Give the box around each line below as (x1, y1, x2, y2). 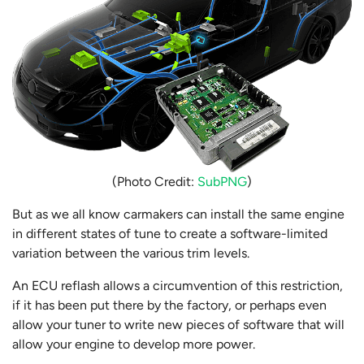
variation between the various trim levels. (12, 245, 253, 262)
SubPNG (197, 174, 247, 190)
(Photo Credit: (112, 174, 197, 190)
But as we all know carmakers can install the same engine (12, 206, 344, 223)
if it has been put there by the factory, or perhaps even (12, 297, 327, 314)
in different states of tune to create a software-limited (12, 226, 327, 242)
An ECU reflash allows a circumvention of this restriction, (12, 278, 343, 294)
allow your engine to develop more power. (12, 336, 255, 353)
